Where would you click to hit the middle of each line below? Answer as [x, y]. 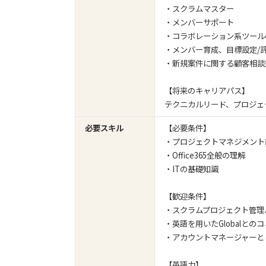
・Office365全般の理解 [205, 155]
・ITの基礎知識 [192, 169]
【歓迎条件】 [188, 196]
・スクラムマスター [199, 9]
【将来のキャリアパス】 [207, 91]
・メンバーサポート [199, 22]
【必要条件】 [188, 128]
